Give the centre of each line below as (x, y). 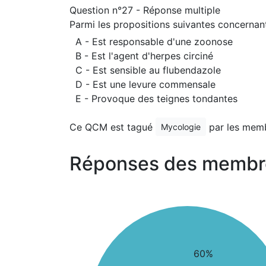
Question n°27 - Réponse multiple (145, 10)
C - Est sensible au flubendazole (148, 70)
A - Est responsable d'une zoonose (154, 42)
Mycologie (181, 127)
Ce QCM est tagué (113, 127)
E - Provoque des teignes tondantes (156, 99)
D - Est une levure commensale (145, 84)
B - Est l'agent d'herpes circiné (144, 56)
